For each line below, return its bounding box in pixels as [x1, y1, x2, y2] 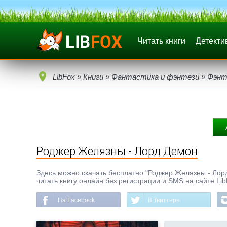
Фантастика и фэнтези [111, 72, 199, 81]
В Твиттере [148, 197, 180, 204]
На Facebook [58, 197, 95, 204]
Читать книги [137, 36, 185, 45]
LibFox [53, 72, 75, 81]
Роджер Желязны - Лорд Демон [36, 145, 198, 158]
